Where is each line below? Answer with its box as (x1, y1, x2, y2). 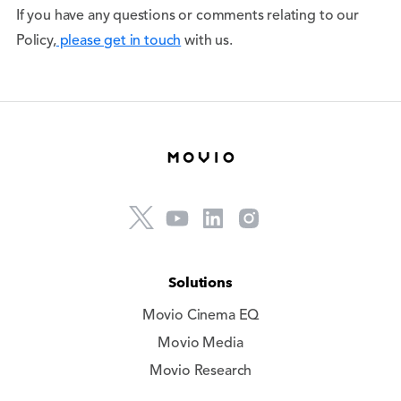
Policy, (16, 34, 56, 48)
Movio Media (158, 337, 243, 351)
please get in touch (55, 34, 182, 48)
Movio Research (149, 364, 252, 379)
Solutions (168, 274, 233, 291)
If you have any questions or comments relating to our (16, 9, 359, 23)
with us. (181, 34, 233, 48)
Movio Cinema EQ (141, 309, 260, 323)
